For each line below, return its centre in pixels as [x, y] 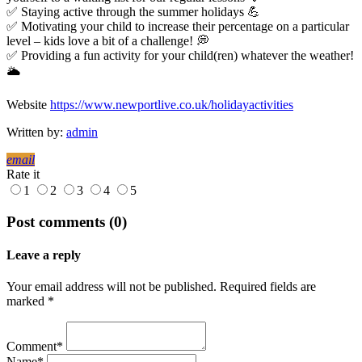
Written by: [36, 133]
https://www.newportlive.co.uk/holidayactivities [172, 105]
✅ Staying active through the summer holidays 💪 [133, 12]
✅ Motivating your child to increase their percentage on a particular [178, 27]
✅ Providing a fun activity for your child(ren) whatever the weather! [180, 56]
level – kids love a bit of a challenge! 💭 [108, 41]
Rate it [23, 175]
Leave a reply [44, 255]
